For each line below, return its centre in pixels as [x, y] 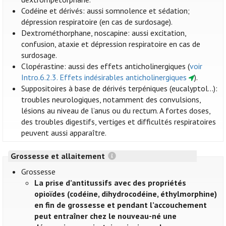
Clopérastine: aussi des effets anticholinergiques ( [106, 66]
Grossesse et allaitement [59, 156]
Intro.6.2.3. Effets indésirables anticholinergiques [104, 77]
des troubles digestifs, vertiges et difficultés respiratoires [119, 122]
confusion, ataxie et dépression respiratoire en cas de [111, 44]
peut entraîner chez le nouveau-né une [106, 216]
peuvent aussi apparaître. [64, 133]
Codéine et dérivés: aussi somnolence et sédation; [106, 11]
